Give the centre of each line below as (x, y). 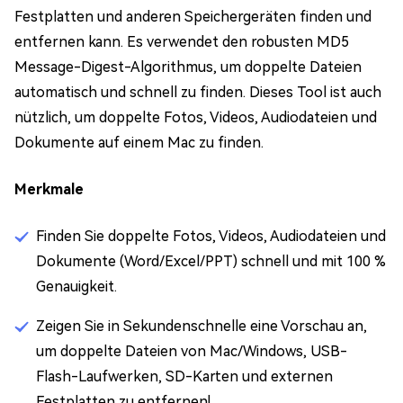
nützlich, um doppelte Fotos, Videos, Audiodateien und (196, 117)
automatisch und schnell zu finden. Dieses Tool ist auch (198, 92)
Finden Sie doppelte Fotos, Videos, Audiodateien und (211, 236)
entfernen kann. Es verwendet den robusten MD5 (182, 42)
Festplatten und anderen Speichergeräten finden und (193, 17)
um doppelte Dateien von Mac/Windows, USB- (192, 351)
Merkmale (49, 189)
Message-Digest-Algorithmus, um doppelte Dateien (188, 67)
